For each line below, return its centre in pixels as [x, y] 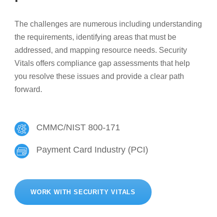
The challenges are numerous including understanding [108, 24]
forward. [29, 90]
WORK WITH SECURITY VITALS [83, 192]
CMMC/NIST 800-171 [78, 128]
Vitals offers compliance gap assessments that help [102, 63]
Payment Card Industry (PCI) [92, 150]
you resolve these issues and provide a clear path [99, 77]
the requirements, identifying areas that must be [95, 37]
